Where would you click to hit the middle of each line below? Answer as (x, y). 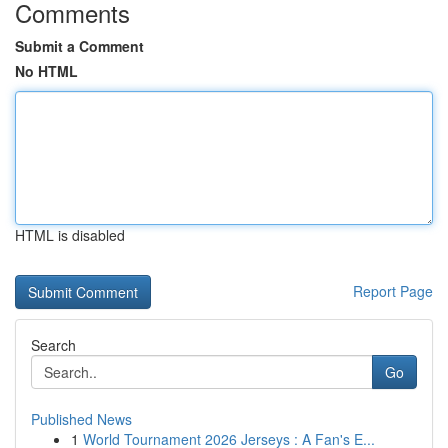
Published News (81, 419)
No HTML (46, 71)
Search (53, 345)
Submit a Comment (79, 46)
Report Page (393, 291)
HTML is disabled (70, 235)
